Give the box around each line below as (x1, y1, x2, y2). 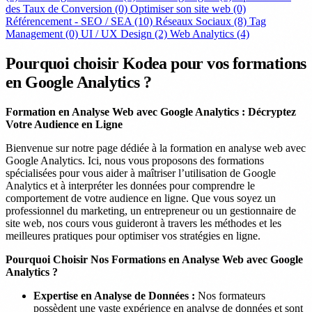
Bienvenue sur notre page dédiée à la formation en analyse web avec (6, 141, 306, 154)
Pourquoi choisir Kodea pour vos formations (6, 54, 306, 72)
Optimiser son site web (130, 2, 231, 15)
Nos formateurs (195, 289, 265, 302)
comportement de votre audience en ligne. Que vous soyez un (6, 192, 276, 204)
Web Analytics (170, 27, 234, 40)
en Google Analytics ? (6, 72, 152, 91)
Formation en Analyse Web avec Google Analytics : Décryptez (6, 105, 296, 118)
